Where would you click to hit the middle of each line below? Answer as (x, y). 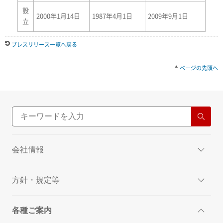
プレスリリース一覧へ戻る (44, 44)
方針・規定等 (36, 180)
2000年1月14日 (58, 15)
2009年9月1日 (168, 15)
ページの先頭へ (199, 68)
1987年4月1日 (112, 15)
